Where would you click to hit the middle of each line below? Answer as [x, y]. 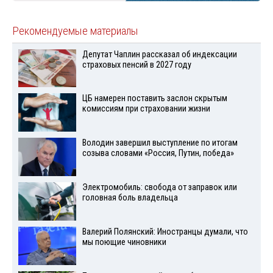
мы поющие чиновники [124, 242]
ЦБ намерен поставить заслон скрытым [154, 99]
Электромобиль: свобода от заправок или [159, 188]
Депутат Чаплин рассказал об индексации [159, 54]
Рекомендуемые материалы [75, 31]
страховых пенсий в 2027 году [136, 65]
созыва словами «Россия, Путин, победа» [158, 154]
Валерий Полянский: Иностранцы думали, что [165, 232]
